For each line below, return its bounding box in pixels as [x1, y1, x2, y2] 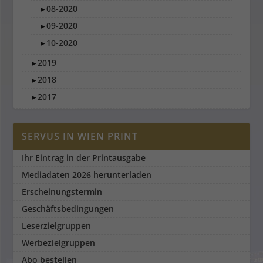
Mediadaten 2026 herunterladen [22, 169, 152, 181]
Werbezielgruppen [22, 237, 96, 249]
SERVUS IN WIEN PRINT [22, 130, 139, 143]
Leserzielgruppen [22, 220, 92, 232]
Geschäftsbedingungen [22, 203, 114, 215]
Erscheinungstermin [22, 186, 103, 198]
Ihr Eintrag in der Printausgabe [22, 152, 146, 164]
